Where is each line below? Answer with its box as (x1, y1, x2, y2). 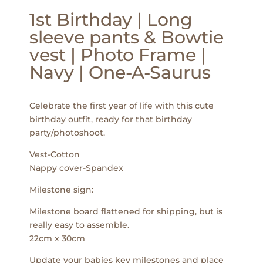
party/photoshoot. (29, 127, 105, 138)
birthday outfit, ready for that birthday (29, 113, 192, 124)
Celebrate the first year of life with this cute (29, 100, 214, 111)
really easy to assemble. (29, 219, 129, 230)
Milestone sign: (29, 184, 93, 195)
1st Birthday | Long (29, 8, 193, 31)
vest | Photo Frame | (29, 43, 206, 66)
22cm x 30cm (29, 232, 85, 244)
